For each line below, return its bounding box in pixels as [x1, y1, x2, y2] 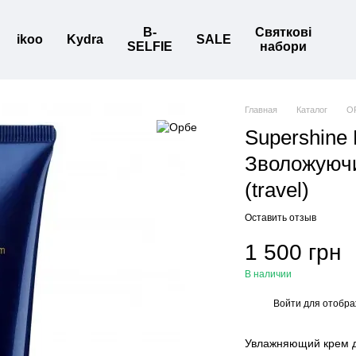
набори [260, 40, 307, 53]
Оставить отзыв [245, 212, 317, 223]
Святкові [255, 25, 311, 39]
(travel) [245, 178, 310, 202]
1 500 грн [245, 240, 342, 265]
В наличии [245, 269, 292, 280]
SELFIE [127, 40, 172, 53]
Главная [245, 105, 278, 114]
